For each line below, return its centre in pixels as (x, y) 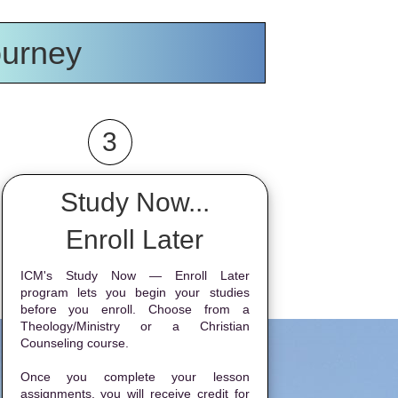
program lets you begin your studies (135, 292)
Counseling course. (74, 343)
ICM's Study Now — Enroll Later (135, 275)
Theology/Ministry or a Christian (135, 326)
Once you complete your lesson (135, 377)
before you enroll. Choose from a (135, 309)
